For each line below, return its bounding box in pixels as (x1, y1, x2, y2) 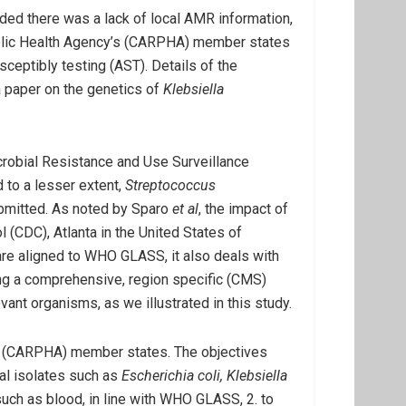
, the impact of (198, 200, 288, 217)
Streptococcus (125, 177, 216, 194)
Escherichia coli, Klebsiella (121, 367, 287, 384)
